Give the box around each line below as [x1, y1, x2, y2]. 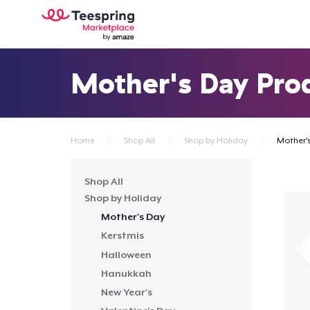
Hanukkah [101, 267, 152, 279]
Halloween [101, 248, 152, 260]
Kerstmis [101, 230, 144, 241]
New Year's [101, 286, 152, 298]
